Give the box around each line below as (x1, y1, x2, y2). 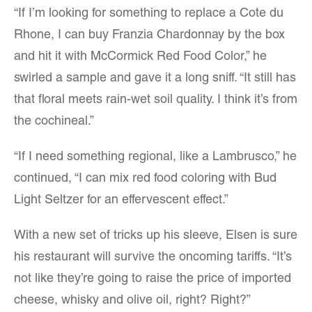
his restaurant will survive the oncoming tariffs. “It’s (14, 251, 292, 264)
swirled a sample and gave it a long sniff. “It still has (14, 72, 296, 85)
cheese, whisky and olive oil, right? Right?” (14, 295, 251, 307)
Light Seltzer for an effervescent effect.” (14, 194, 228, 207)
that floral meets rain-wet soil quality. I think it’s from (14, 94, 297, 107)
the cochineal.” (14, 116, 94, 128)
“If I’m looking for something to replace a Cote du (14, 8, 283, 20)
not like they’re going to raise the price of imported (14, 273, 291, 286)
